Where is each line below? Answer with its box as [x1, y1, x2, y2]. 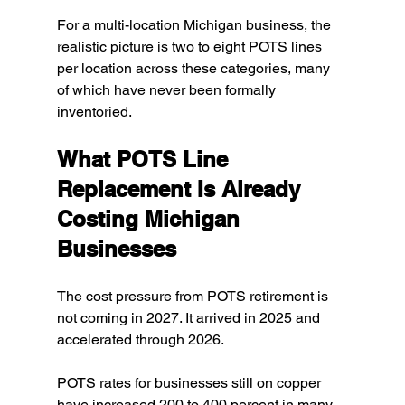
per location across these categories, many [56, 60, 334, 78]
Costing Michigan [56, 206, 246, 232]
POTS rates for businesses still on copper [56, 374, 325, 392]
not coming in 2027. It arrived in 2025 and [56, 309, 324, 327]
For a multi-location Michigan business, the [56, 16, 334, 34]
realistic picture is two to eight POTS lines [56, 38, 325, 56]
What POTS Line [56, 146, 234, 173]
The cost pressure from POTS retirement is [56, 287, 332, 306]
